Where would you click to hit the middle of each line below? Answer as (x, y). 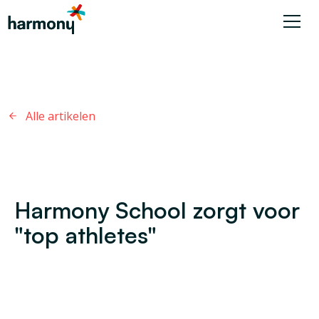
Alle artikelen (61, 116)
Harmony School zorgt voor (157, 210)
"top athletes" (85, 235)
